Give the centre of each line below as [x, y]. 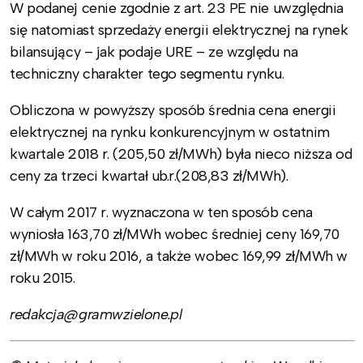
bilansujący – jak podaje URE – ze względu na [154, 52]
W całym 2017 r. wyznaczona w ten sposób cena [161, 213]
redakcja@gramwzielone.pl [96, 315]
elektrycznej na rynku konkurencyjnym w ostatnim [170, 132]
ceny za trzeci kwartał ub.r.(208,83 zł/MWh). [149, 176]
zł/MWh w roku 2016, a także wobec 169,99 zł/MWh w [179, 256]
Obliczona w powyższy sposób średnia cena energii [173, 111]
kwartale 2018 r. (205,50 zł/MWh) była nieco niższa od [181, 154]
